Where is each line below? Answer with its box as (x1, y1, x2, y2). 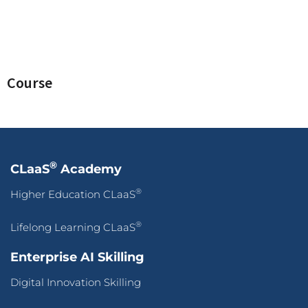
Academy (57, 161, 122, 177)
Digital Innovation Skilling (10, 275, 141, 289)
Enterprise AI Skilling (10, 249, 144, 265)
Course (7, 72, 52, 92)
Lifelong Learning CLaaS (10, 220, 135, 234)
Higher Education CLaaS (10, 187, 135, 201)
